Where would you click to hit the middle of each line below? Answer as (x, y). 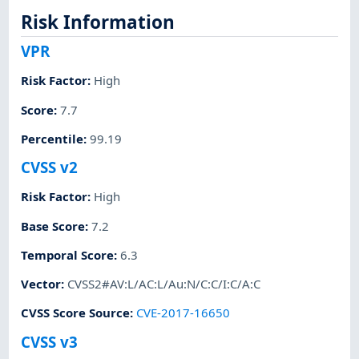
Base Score (53, 226)
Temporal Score (68, 254)
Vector (41, 284)
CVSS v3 (50, 341)
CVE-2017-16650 (184, 313)
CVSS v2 (50, 167)
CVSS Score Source (76, 313)
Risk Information (98, 22)
